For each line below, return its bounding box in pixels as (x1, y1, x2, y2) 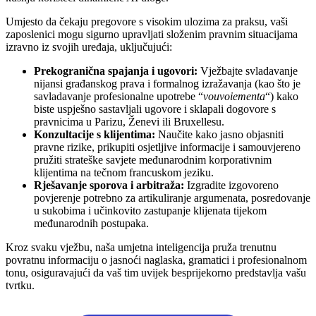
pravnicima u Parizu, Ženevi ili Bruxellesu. (34, 115, 224, 128)
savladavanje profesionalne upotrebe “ (34, 90, 203, 102)
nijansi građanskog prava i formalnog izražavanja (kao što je (34, 77, 300, 90)
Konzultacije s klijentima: (34, 128, 155, 140)
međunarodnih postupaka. (34, 217, 149, 229)
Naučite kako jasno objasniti (155, 128, 284, 140)
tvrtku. (6, 279, 35, 291)
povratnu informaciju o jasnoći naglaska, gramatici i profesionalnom (6, 253, 307, 266)
